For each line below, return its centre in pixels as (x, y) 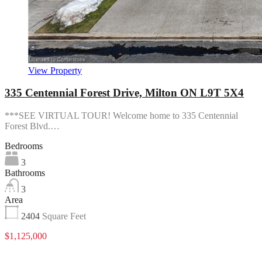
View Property (55, 70)
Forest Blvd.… (32, 126)
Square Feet (64, 216)
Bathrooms (25, 173)
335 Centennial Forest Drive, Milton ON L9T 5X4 (124, 93)
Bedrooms (24, 146)
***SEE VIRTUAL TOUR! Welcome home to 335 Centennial (121, 116)
